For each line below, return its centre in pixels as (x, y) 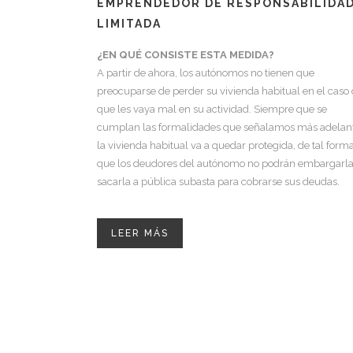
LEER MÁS (140, 233)
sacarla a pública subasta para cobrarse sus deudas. (218, 181)
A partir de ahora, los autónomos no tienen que (206, 72)
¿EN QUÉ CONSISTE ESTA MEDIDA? (186, 54)
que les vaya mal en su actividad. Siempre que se (212, 109)
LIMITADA (129, 23)
